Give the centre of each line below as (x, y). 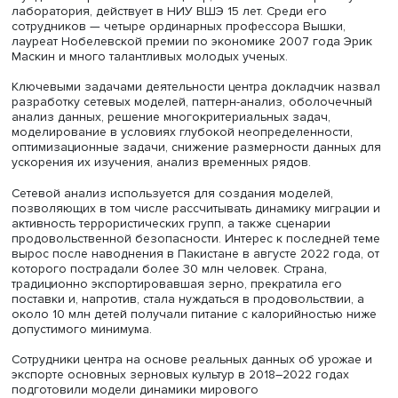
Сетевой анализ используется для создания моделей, (198, 341)
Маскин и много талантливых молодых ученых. (174, 184)
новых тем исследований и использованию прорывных (202, 62)
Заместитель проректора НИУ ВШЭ (134, 27)
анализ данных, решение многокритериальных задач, (196, 254)
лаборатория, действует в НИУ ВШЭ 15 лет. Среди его (195, 132)
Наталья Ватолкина (320, 27)
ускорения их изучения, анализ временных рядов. (185, 306)
